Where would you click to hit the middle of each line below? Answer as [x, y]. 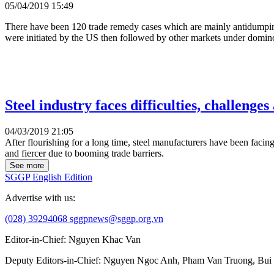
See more [27, 165]
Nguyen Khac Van [105, 239]
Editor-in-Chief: [37, 239]
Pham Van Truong [217, 260]
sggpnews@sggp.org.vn [117, 219]
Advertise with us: [40, 198]
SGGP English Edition [49, 177]
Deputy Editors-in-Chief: [54, 260]
